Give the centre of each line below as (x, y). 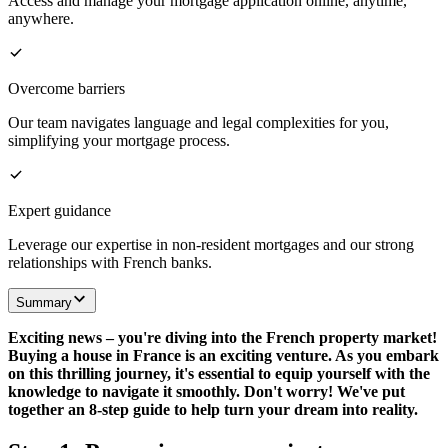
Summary (44, 302)
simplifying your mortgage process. (119, 140)
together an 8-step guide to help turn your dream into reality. (213, 409)
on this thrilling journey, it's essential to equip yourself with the (219, 373)
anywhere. (41, 18)
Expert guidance (59, 210)
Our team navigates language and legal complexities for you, (198, 122)
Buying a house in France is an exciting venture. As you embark (223, 355)
